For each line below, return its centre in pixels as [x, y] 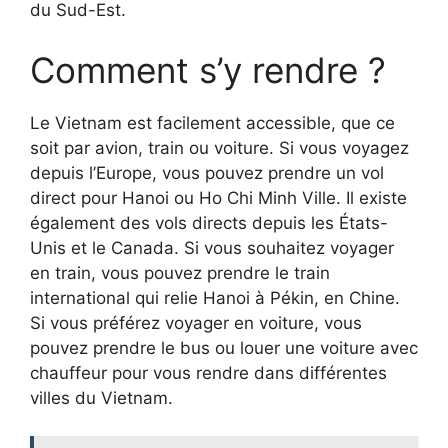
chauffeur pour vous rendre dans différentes [208, 372]
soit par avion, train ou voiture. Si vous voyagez [219, 147]
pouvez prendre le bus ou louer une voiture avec [224, 347]
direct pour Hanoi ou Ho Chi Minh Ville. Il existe [218, 197]
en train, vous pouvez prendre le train [180, 272]
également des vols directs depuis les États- [209, 222]
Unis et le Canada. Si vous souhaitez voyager [212, 247]
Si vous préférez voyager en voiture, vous [196, 322]
